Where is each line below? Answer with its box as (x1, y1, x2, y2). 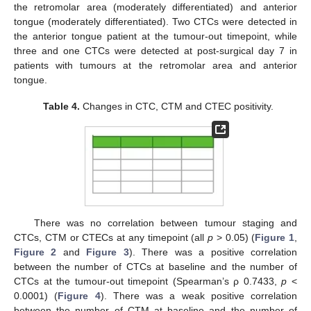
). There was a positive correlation (128, 246, 298, 258)
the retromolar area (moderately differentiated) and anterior (14, 1, 297, 13)
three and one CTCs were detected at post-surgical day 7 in (14, 45, 297, 57)
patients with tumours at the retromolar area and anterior (14, 60, 297, 72)
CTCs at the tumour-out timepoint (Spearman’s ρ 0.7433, (14, 276, 282, 287)
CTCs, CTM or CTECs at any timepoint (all (14, 232, 208, 244)
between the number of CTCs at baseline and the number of (14, 261, 297, 273)
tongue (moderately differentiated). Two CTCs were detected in (14, 16, 297, 28)
